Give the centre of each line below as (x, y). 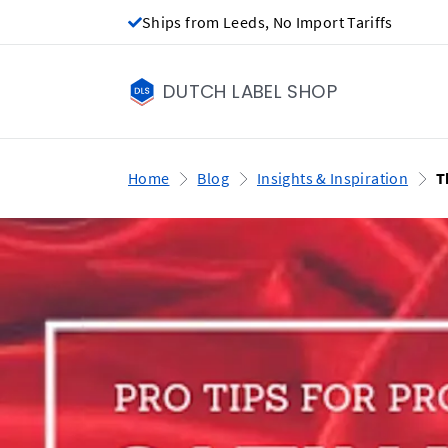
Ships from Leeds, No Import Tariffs (267, 22)
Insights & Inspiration (332, 178)
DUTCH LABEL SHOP (250, 91)
